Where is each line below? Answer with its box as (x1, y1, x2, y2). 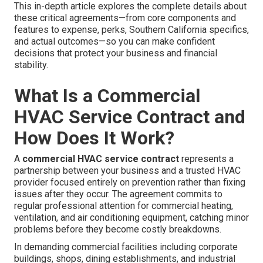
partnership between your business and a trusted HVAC (14, 165, 241, 177)
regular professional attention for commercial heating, (14, 200, 233, 212)
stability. (14, 59, 48, 71)
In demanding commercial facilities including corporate (14, 241, 238, 253)
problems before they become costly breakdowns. (14, 224, 221, 235)
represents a (179, 153, 234, 165)
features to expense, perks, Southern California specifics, (14, 24, 249, 36)
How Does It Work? (14, 127, 174, 150)
